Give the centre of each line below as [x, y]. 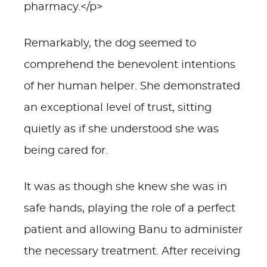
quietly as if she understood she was [121, 129]
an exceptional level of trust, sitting [118, 108]
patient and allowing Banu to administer [133, 230]
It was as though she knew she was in [125, 187]
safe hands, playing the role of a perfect [130, 209]
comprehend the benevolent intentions [130, 65]
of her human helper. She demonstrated [132, 86]
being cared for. [66, 151]
